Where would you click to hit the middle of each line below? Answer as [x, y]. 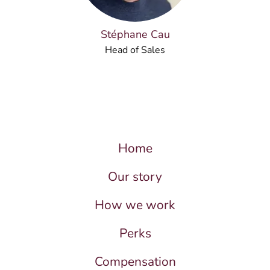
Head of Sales [135, 50]
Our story [135, 177]
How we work [135, 205]
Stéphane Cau [135, 34]
